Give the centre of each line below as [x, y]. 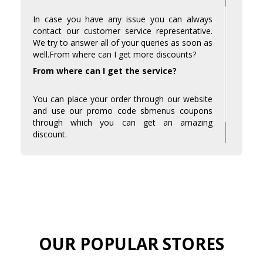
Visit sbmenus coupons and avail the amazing [123, 152]
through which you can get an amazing [123, 123]
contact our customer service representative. [123, 31]
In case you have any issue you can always [123, 19]
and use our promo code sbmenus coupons [123, 111]
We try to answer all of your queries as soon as [123, 43]
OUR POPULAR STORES [131, 244]
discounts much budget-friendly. [93, 164]
